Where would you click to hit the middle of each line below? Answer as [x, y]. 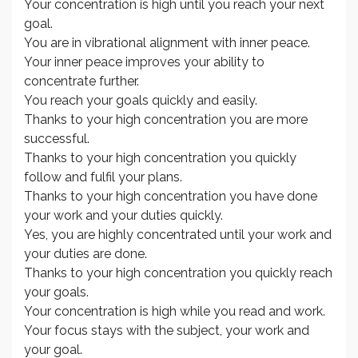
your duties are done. [86, 254]
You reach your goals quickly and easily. [141, 101]
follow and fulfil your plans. [103, 177]
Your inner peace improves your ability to [144, 62]
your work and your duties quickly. [123, 216]
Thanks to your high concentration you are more [166, 120]
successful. [57, 139]
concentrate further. [82, 82]
